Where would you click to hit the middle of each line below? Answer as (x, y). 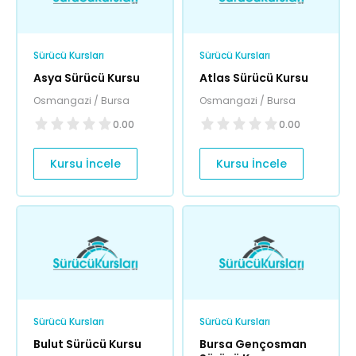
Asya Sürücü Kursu (87, 78)
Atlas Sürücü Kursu (254, 78)
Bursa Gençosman (253, 344)
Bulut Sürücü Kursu (87, 344)
